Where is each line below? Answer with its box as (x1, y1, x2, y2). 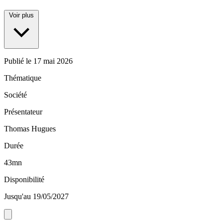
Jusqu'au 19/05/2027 (4, 192, 69, 201)
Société (4, 91, 27, 100)
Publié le (4, 57, 33, 66)
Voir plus (9, 11, 34, 19)
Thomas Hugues (4, 124, 56, 133)
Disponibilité (4, 175, 44, 184)
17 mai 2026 (33, 57, 73, 66)
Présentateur (4, 108, 42, 116)
